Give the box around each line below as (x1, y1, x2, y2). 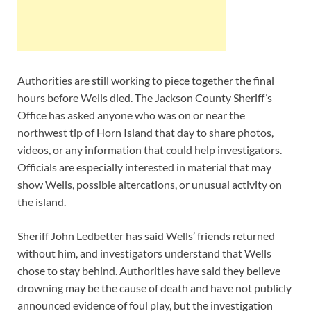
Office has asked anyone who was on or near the (17, 108, 245, 122)
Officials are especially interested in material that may (17, 160, 271, 174)
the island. (17, 195, 66, 209)
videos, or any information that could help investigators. (17, 143, 282, 157)
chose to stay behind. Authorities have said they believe (17, 264, 280, 278)
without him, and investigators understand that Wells (17, 246, 271, 260)
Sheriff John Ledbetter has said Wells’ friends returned (17, 229, 275, 243)
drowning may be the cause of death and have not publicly (17, 281, 292, 295)
